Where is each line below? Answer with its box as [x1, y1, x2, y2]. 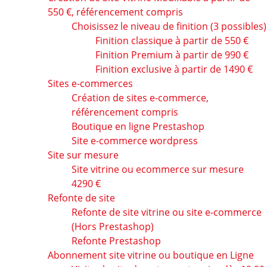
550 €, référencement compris [48, 5, 183, 19]
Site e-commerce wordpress [72, 134, 198, 148]
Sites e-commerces [48, 77, 133, 91]
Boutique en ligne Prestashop [72, 120, 204, 133]
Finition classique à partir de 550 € [95, 34, 249, 48]
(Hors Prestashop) [72, 220, 154, 234]
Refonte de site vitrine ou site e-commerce [72, 206, 262, 219]
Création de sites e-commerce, [72, 91, 209, 105]
